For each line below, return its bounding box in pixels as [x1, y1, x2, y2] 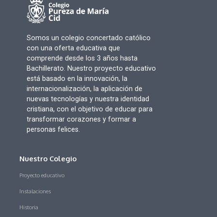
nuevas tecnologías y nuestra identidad [26, 95, 149, 104]
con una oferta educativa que [26, 44, 120, 53]
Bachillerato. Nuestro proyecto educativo [26, 64, 156, 73]
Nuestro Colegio [19, 154, 77, 163]
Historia [19, 203, 39, 211]
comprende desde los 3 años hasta [26, 54, 138, 63]
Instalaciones [19, 187, 51, 195]
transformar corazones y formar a [26, 115, 136, 124]
